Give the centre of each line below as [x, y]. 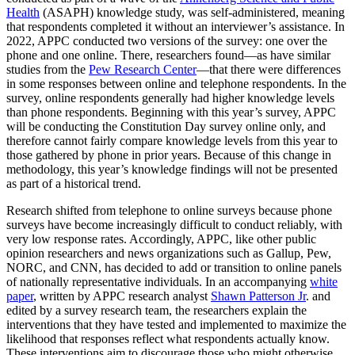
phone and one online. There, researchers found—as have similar [168, 55]
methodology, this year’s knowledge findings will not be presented [172, 170]
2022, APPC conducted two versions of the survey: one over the [167, 41]
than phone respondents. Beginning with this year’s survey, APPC [171, 113]
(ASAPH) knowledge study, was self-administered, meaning [192, 13]
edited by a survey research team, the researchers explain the [157, 311]
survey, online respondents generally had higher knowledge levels [170, 98]
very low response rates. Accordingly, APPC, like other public [161, 239]
